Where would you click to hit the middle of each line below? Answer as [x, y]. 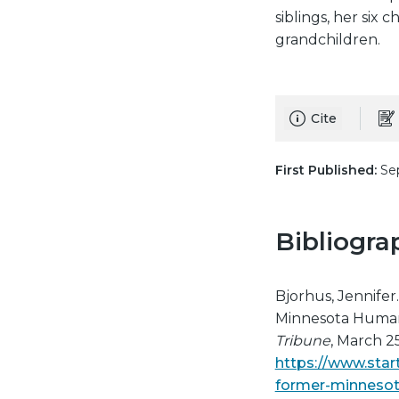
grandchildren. [327, 40]
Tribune [302, 341]
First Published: [326, 170]
